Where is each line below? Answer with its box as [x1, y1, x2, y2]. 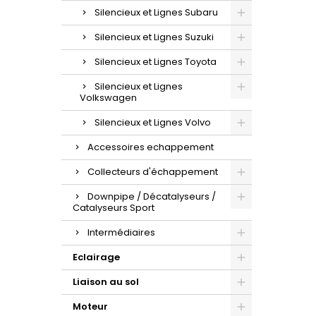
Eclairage [73, 250, 120, 264]
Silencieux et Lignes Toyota [95, 54, 217, 68]
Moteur [73, 299, 108, 313]
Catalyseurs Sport [73, 200, 154, 214]
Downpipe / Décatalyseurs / [87, 189, 216, 203]
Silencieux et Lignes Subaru [95, 5, 218, 19]
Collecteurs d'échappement [87, 164, 218, 178]
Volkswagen [80, 90, 137, 104]
